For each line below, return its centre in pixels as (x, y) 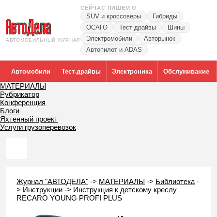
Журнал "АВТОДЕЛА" (52, 181)
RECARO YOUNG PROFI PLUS (69, 198)
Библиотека (175, 181)
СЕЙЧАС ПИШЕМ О (109, 8)
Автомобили (31, 71)
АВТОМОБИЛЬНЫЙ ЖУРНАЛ (43, 40)
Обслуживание (186, 71)
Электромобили (109, 39)
